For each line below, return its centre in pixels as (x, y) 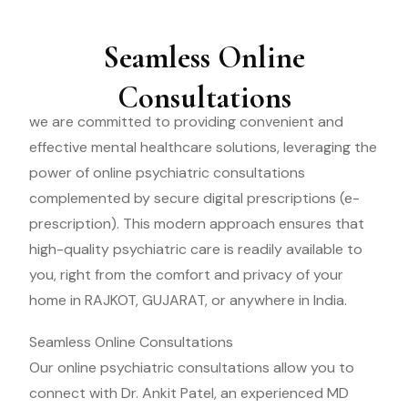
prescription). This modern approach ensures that (197, 224)
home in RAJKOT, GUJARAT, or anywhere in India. (188, 301)
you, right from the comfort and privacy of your (186, 275)
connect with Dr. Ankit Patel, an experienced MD (189, 393)
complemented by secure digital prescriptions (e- (194, 199)
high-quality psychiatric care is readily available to (196, 250)
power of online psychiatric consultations (167, 173)
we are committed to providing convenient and (186, 122)
